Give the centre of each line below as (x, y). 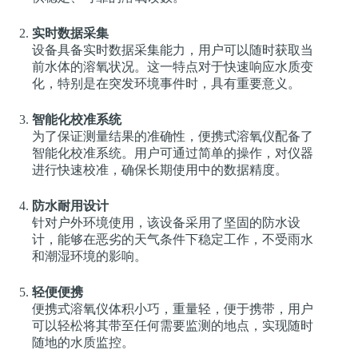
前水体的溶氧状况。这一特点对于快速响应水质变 (173, 66)
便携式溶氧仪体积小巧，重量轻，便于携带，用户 (173, 308)
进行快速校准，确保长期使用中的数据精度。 (160, 169)
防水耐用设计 (70, 205)
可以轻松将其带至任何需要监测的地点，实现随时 (173, 325)
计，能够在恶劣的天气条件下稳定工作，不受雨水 (173, 239)
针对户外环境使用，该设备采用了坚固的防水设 (166, 222)
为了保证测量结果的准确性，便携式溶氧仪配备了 (173, 136)
